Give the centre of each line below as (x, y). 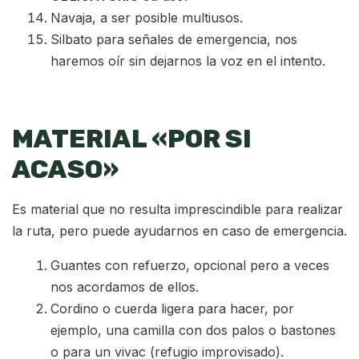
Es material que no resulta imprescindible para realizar (177, 209)
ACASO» (65, 169)
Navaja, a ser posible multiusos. (147, 18)
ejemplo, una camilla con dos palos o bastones (193, 330)
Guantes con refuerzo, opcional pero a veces (190, 265)
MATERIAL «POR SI (132, 139)
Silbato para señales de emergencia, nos (174, 40)
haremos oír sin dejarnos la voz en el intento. (188, 61)
